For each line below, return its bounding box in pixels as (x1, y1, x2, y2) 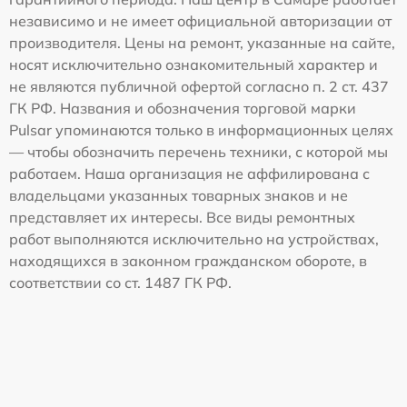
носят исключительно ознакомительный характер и (9, 55, 378, 74)
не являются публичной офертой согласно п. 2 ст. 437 (9, 77, 389, 96)
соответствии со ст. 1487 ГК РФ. (9, 273, 232, 293)
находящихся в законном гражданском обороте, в (9, 252, 367, 271)
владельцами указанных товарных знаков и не (9, 186, 348, 205)
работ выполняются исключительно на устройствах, (9, 230, 379, 249)
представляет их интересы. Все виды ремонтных (9, 208, 355, 227)
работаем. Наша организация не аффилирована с (9, 164, 370, 184)
